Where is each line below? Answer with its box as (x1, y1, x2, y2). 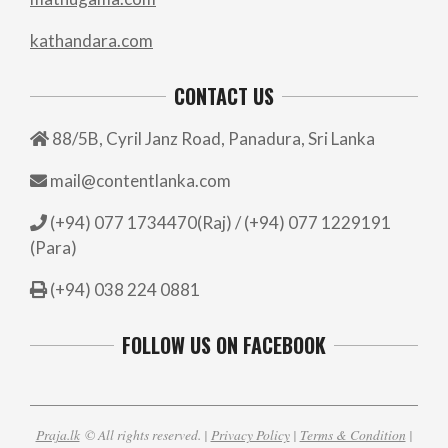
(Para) (30, 237, 77, 259)
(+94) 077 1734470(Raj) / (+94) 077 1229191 (47, 212, 391, 234)
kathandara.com (30, 30, 153, 52)
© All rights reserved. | (79, 425, 211, 445)
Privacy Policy (210, 425, 290, 445)
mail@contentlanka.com (50, 170, 231, 192)
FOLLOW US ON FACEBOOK (122, 330, 326, 361)
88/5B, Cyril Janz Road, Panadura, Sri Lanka (49, 128, 375, 150)
